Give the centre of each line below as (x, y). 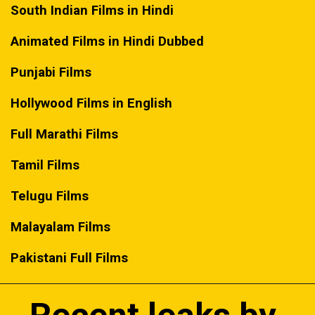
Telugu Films (50, 196)
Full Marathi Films (65, 134)
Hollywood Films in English (92, 103)
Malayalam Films (61, 227)
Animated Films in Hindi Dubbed (108, 41)
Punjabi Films (51, 72)
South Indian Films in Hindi (92, 10)
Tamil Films (45, 165)
